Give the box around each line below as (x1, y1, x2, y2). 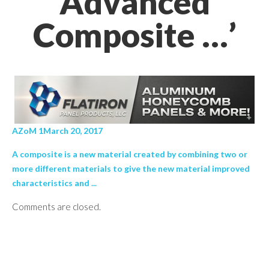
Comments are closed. (12, 201, 101, 212)
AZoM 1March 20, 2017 (12, 125, 103, 136)
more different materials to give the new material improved (12, 163, 250, 174)
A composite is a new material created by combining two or (12, 149, 247, 159)
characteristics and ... (12, 178, 97, 188)
